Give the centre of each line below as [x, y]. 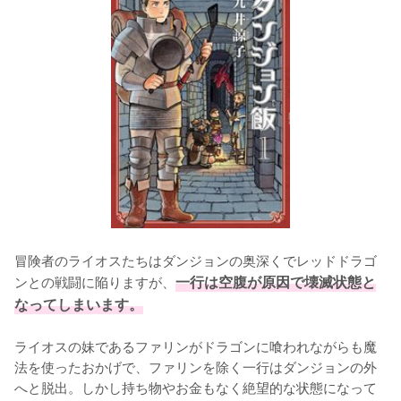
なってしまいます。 [79, 303]
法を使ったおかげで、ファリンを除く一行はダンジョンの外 [196, 366]
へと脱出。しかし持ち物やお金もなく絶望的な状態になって [196, 386]
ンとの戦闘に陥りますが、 [95, 281]
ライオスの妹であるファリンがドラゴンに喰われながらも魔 [196, 345]
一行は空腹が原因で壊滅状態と [276, 281]
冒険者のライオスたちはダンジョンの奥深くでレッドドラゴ [196, 259]
